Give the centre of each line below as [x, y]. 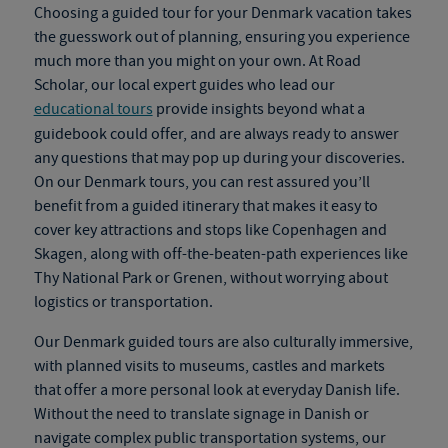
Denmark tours [134, 182]
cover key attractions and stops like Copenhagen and [210, 230]
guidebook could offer [108, 134]
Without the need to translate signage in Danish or [201, 414]
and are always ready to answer [292, 134]
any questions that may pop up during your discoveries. [219, 158]
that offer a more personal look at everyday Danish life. [216, 390]
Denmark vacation [311, 13]
